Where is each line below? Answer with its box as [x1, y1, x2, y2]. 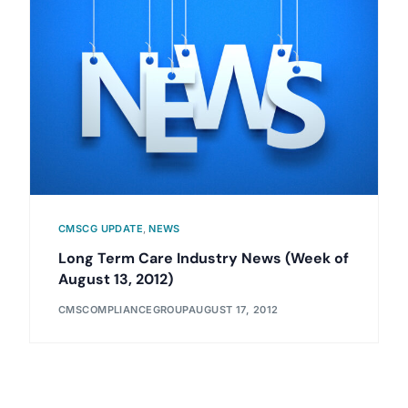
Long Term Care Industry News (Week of [57, 249, 349, 269]
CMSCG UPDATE [57, 222, 144, 236]
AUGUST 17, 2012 [188, 302, 279, 316]
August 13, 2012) [57, 270, 173, 290]
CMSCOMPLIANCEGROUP [57, 302, 189, 316]
